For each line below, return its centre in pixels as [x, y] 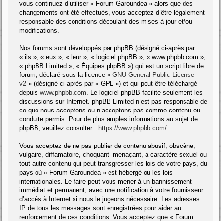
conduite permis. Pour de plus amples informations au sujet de [109, 119]
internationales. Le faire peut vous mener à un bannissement [106, 181]
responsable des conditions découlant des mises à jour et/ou [106, 21]
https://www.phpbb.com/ [132, 128]
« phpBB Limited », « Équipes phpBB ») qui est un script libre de [111, 66]
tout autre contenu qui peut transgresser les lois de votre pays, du [113, 163]
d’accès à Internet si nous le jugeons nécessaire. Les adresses [110, 199]
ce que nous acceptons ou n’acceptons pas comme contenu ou [110, 110]
